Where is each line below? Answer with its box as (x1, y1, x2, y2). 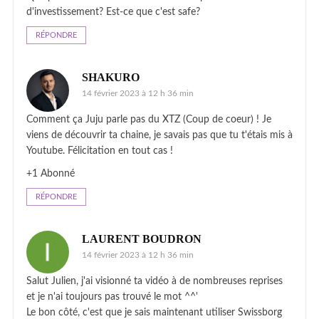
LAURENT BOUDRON (82, 232, 202, 245)
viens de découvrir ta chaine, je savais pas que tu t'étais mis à (26, 130, 293, 140)
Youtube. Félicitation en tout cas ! (26, 145, 173, 156)
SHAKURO (82, 70, 140, 83)
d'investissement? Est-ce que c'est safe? (26, 6, 200, 17)
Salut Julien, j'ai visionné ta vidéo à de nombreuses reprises (26, 276, 283, 286)
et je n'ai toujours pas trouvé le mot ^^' (26, 291, 198, 302)
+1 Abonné (26, 168, 75, 179)
